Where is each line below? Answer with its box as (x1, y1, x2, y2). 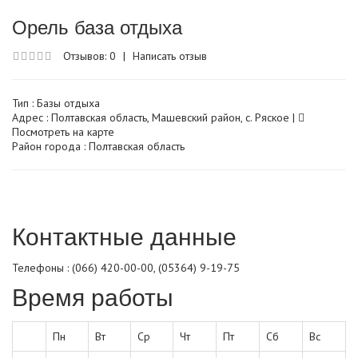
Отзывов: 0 (63, 48, 116, 63)
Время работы (12, 278, 173, 313)
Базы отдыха (37, 95, 100, 110)
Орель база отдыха (12, 11, 182, 40)
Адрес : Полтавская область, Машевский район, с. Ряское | (12, 109, 298, 125)
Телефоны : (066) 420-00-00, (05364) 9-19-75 (12, 260, 240, 275)
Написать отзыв (133, 48, 207, 63)
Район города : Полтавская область (12, 138, 185, 153)
